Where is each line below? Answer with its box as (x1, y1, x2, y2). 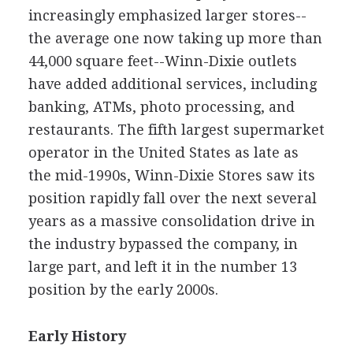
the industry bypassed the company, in (28, 235, 298, 252)
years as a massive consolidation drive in (28, 212, 315, 229)
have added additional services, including (28, 75, 317, 92)
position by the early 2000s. (28, 281, 218, 298)
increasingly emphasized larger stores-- (28, 6, 307, 24)
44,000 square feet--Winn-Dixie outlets (28, 52, 297, 69)
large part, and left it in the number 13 (28, 258, 297, 275)
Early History (28, 327, 126, 344)
